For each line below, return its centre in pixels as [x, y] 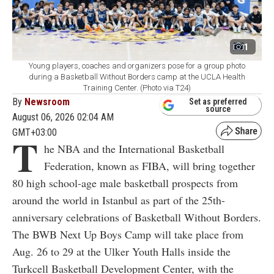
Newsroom [47, 102]
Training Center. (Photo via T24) [137, 88]
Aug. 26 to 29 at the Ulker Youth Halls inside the [121, 252]
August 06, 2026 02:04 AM [63, 117]
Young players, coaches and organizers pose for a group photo [137, 66]
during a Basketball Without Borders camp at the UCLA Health [137, 77]
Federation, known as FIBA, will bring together [150, 166]
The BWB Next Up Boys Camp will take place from [128, 235]
